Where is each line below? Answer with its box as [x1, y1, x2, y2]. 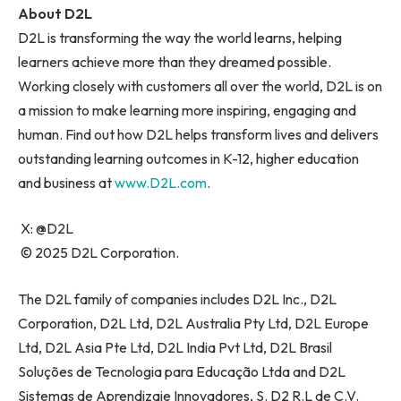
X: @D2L [18, 219, 73, 238]
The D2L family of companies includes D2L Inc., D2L [18, 289, 337, 308]
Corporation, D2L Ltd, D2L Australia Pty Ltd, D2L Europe [18, 313, 369, 332]
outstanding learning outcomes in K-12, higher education [18, 149, 359, 167]
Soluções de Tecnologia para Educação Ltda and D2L [18, 362, 346, 380]
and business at [18, 173, 115, 192]
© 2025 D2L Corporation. [18, 243, 179, 262]
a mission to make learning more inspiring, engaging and [18, 100, 356, 119]
